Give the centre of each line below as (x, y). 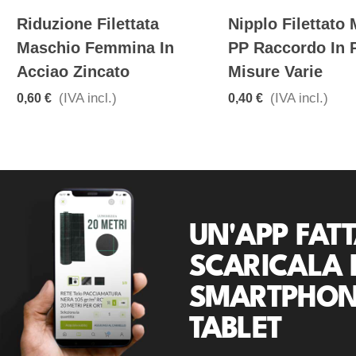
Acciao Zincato (73, 71)
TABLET (235, 330)
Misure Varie (275, 71)
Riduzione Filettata (88, 23)
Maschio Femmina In (95, 47)
